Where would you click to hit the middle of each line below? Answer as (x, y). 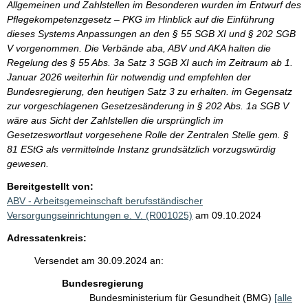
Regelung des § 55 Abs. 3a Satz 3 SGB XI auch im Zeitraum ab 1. (150, 63)
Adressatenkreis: (47, 238)
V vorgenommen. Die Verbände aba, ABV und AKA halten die (139, 48)
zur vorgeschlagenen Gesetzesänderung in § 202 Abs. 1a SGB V (148, 106)
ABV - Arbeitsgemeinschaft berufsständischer (105, 201)
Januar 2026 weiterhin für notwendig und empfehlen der (129, 77)
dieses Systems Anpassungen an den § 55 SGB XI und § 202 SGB (151, 34)
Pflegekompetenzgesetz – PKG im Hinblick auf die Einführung (141, 20)
